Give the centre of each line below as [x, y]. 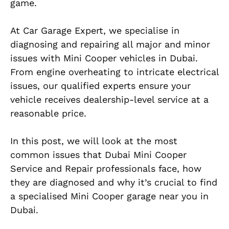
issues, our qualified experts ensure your [100, 86]
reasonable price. [48, 113]
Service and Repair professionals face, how [106, 169]
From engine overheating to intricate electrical [114, 72]
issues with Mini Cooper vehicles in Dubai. [104, 58]
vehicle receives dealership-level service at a [109, 100]
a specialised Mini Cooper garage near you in [109, 196]
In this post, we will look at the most [94, 141]
